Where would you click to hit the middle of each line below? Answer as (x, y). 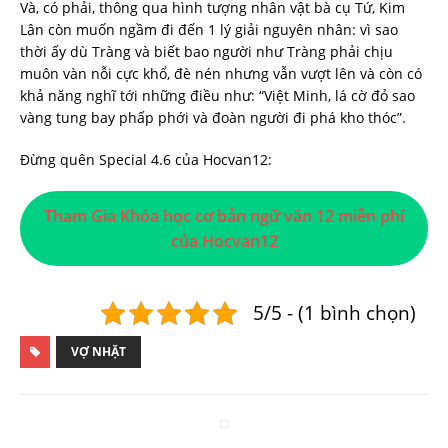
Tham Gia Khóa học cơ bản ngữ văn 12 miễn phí (224, 215)
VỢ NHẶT (98, 352)
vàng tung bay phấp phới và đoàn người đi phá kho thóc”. (213, 118)
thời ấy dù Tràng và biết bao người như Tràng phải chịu (206, 52)
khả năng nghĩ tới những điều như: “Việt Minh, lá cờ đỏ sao (217, 96)
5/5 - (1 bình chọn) (334, 313)
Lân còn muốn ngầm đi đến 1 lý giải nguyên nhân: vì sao (209, 30)
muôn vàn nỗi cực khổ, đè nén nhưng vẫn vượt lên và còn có (221, 74)
